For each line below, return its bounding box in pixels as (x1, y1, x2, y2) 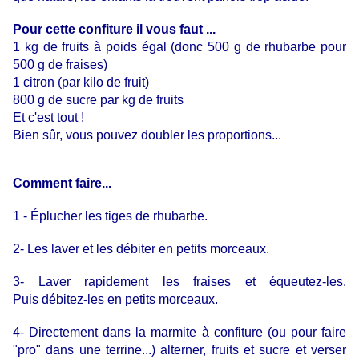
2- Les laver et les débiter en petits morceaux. (13, 242, 269, 256)
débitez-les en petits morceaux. (38, 292, 218, 307)
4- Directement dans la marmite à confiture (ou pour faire (13, 325, 346, 340)
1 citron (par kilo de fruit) (13, 75, 149, 90)
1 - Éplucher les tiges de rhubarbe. (13, 209, 208, 224)
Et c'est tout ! (13, 111, 84, 125)
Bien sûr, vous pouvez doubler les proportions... (13, 128, 281, 143)
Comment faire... (13, 176, 111, 191)
